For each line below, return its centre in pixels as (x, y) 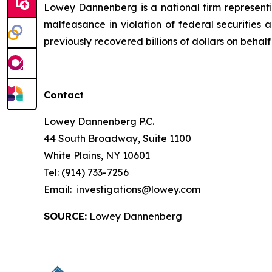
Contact (64, 95)
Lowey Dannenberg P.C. (99, 121)
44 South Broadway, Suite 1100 (117, 138)
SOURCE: (65, 216)
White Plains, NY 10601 (97, 155)
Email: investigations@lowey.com (122, 189)
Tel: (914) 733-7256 (86, 172)
